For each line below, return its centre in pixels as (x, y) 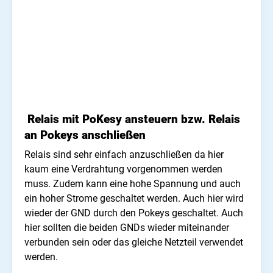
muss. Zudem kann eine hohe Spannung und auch (133, 184)
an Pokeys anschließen (85, 136)
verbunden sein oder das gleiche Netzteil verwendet (134, 243)
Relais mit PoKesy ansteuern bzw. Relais (132, 120)
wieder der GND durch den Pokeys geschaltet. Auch (134, 213)
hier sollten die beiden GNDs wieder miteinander (127, 228)
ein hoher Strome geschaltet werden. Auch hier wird (134, 199)
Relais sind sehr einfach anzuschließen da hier (124, 155)
